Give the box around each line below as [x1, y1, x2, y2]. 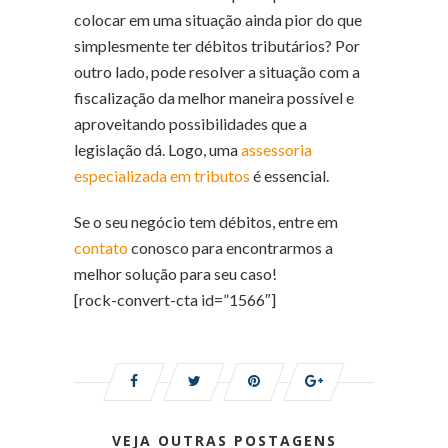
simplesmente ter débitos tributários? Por [74, 35, 360, 55]
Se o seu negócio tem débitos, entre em [74, 211, 338, 231]
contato [74, 237, 128, 257]
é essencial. [250, 165, 329, 185]
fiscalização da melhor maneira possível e [74, 87, 354, 107]
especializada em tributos [74, 165, 250, 185]
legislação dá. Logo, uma [74, 139, 241, 159]
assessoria [241, 139, 312, 159]
